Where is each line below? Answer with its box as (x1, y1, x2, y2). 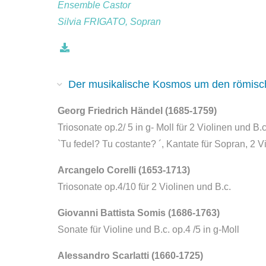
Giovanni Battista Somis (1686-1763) (58, 208, 220, 218)
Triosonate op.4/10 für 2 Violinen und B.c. (58, 182, 231, 192)
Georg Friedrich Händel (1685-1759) (58, 106, 217, 116)
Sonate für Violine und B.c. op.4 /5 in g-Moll (58, 224, 239, 235)
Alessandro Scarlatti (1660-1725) (58, 251, 203, 261)
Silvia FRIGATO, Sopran (58, 17, 161, 27)
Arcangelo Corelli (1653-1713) (58, 165, 190, 175)
